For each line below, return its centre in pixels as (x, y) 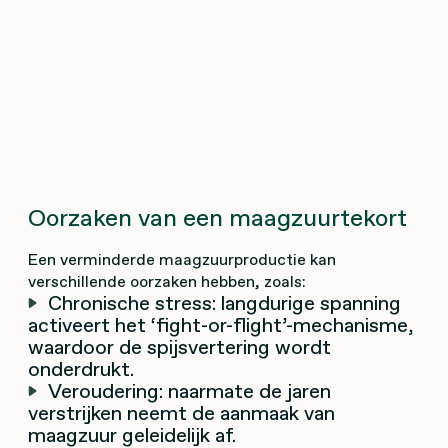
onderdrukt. (81, 368)
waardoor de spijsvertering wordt (179, 346)
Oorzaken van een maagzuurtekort (217, 217)
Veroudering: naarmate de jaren (189, 390)
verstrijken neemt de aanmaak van (181, 412)
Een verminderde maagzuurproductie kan (182, 258)
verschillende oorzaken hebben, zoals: (167, 280)
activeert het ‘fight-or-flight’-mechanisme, (221, 324)
